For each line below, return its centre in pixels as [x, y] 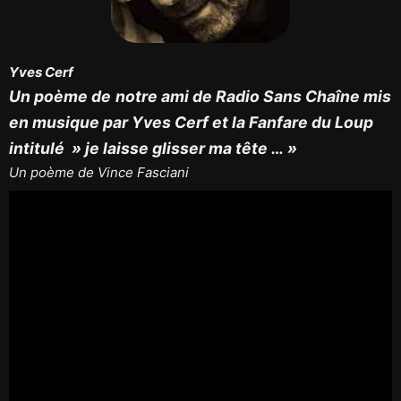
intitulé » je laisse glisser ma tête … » [153, 148]
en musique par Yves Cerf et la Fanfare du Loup [191, 122]
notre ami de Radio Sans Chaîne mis [253, 96]
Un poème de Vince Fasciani [99, 172]
